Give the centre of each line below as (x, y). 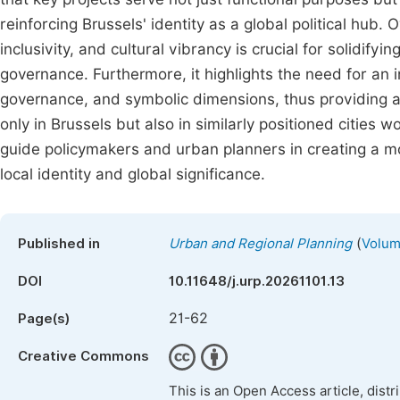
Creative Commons (83, 356)
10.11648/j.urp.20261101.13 (257, 281)
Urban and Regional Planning (260, 244)
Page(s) (44, 319)
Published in (59, 244)
